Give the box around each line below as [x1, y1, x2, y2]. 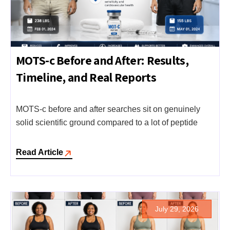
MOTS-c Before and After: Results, [16, 52, 188, 69]
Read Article [16, 147, 63, 157]
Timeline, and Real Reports [16, 69, 156, 86]
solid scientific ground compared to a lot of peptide [16, 118, 198, 127]
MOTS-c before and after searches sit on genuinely [16, 104, 200, 113]
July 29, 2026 [155, 204, 199, 213]
